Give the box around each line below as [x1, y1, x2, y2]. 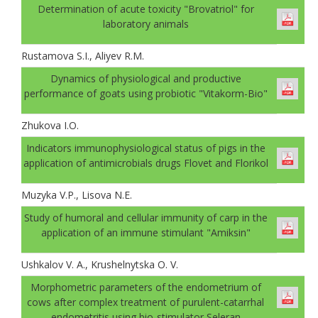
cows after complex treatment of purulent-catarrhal [27, 295, 264, 309]
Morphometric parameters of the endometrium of [30, 280, 261, 294]
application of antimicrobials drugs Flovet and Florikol [23, 155, 268, 170]
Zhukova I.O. [21, 118, 79, 132]
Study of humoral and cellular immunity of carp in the [23, 210, 268, 224]
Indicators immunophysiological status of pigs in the [26, 141, 265, 155]
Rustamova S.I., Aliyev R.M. [21, 48, 144, 62]
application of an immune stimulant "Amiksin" [40, 225, 251, 239]
